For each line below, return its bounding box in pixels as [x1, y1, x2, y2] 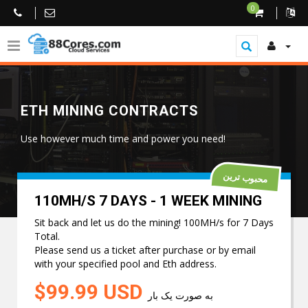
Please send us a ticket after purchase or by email [34, 243, 256, 256]
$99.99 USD [34, 280, 148, 304]
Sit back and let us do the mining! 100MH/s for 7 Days [34, 216, 274, 229]
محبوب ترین [222, 168, 269, 186]
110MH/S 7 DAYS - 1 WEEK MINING [34, 192, 262, 209]
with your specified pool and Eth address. [34, 257, 217, 270]
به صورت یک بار [148, 289, 213, 302]
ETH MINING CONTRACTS [21, 102, 199, 119]
